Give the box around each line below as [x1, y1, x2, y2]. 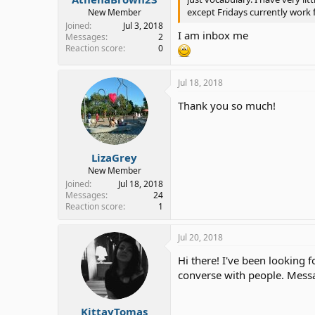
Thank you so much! [178, 98, 276, 112]
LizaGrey [91, 150, 137, 165]
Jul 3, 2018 [123, 20, 163, 32]
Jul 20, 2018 [178, 231, 223, 243]
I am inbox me [178, 28, 248, 42]
